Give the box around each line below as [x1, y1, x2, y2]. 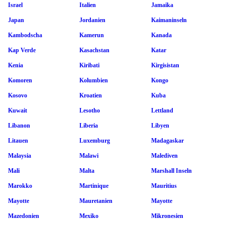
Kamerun [79, 31, 104, 39]
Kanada [151, 31, 172, 39]
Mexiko [79, 212, 98, 219]
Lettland [151, 106, 173, 114]
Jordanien [79, 16, 105, 24]
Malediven [151, 152, 178, 159]
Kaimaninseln [151, 16, 187, 24]
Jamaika [151, 1, 173, 9]
